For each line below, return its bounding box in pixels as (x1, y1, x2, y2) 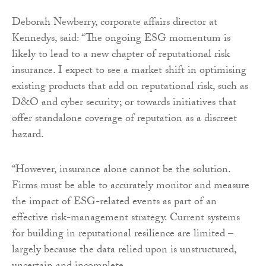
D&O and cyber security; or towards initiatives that (12, 94, 236, 113)
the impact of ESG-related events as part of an (12, 194, 217, 213)
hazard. (12, 126, 44, 145)
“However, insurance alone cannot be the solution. (12, 161, 230, 180)
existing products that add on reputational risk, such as (12, 78, 248, 97)
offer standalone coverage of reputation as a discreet (12, 110, 237, 129)
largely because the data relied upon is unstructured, (12, 242, 236, 261)
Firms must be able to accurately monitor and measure (12, 178, 249, 197)
